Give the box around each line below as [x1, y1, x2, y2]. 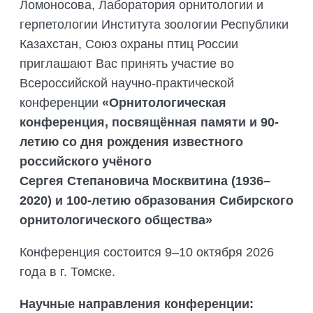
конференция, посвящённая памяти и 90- [20, 115, 279, 130]
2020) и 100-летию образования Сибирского [20, 194, 293, 208]
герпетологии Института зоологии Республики [20, 17, 289, 32]
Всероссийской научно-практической [20, 76, 234, 91]
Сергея [20, 174, 64, 189]
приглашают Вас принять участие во [20, 57, 234, 71]
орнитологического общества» [20, 213, 212, 228]
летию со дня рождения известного [20, 135, 243, 150]
